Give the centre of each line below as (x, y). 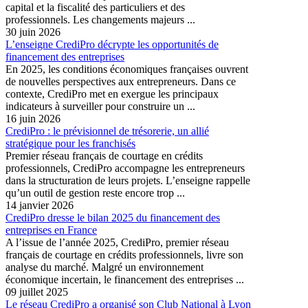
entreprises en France (51, 230)
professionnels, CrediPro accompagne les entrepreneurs (125, 168)
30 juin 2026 (33, 32)
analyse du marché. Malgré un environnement (104, 267)
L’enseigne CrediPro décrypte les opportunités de (112, 44)
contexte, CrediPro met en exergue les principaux (112, 93)
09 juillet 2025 (37, 291)
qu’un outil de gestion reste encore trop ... (95, 192)
